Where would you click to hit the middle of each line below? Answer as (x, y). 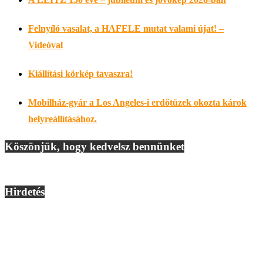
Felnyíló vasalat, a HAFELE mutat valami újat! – (126, 28)
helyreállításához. (63, 119)
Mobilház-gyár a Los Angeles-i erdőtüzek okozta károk (137, 103)
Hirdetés (25, 192)
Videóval (45, 45)
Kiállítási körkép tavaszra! (80, 74)
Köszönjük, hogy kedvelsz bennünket (95, 146)
